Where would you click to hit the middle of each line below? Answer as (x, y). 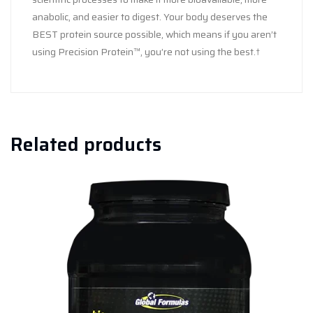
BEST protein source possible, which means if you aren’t (154, 34)
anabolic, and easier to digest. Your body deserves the (150, 16)
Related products (86, 144)
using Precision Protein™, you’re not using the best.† (146, 51)
